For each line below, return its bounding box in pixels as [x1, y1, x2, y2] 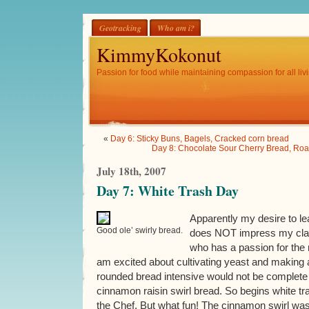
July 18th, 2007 [97, 163, 166, 179]
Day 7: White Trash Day [97, 181, 239, 201]
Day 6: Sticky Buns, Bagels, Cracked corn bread [110, 134, 289, 143]
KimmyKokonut [97, 41, 221, 68]
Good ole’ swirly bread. [97, 226, 183, 235]
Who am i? [157, 22, 195, 34]
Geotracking [99, 22, 141, 34]
